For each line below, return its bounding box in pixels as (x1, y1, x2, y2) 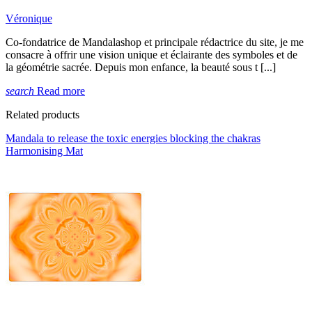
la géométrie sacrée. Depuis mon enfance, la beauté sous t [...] (6, 61, 276, 73)
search (6, 84, 34, 97)
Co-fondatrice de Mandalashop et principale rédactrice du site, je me (6, 36, 304, 48)
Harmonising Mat (6, 144, 83, 157)
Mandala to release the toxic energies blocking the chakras (6, 132, 260, 144)
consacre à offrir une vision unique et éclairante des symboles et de (6, 48, 297, 61)
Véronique (6, 12, 52, 24)
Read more (34, 84, 85, 97)
